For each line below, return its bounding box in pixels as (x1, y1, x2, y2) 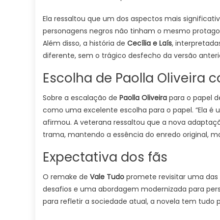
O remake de (43, 172, 90, 182)
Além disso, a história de (43, 38, 127, 48)
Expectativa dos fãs (43, 148, 167, 166)
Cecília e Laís (127, 38, 172, 48)
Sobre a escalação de (43, 93, 119, 103)
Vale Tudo (90, 172, 124, 182)
